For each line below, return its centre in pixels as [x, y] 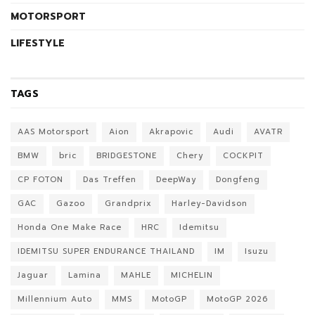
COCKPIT [243, 156]
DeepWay [176, 180]
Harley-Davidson [210, 204]
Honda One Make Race [70, 228]
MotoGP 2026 [237, 300]
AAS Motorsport [53, 132]
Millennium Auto [55, 300]
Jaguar [33, 276]
